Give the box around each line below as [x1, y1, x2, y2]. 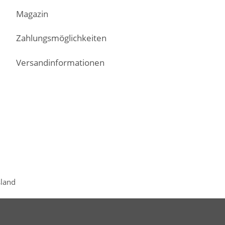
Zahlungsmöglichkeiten [16, 32, 106, 44]
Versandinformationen [16, 56, 104, 68]
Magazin [16, 8, 48, 20]
